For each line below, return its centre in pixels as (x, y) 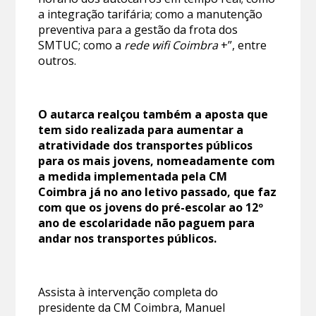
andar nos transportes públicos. (128, 238)
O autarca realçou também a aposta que (153, 114)
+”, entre (243, 45)
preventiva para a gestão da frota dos (138, 29)
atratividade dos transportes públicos (146, 145)
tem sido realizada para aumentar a (141, 129)
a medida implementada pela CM (133, 176)
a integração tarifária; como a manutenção (151, 14)
